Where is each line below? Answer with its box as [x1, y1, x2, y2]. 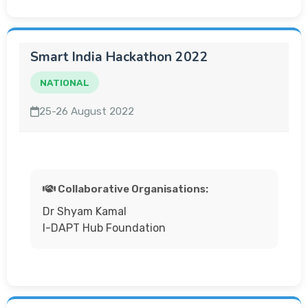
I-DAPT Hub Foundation [43, 221, 166, 234]
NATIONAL [40, 77, 89, 88]
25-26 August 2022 [39, 105, 135, 118]
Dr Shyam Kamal [43, 205, 126, 218]
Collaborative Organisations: [55, 183, 208, 195]
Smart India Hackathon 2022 [30, 48, 208, 66]
